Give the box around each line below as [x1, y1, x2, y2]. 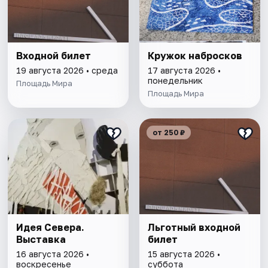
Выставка [16, 233, 66, 246]
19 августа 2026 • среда [16, 65, 118, 76]
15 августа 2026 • [147, 249, 220, 260]
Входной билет [16, 50, 92, 62]
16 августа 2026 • [16, 249, 90, 260]
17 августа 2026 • [147, 65, 221, 76]
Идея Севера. [16, 221, 85, 234]
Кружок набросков [147, 50, 242, 62]
